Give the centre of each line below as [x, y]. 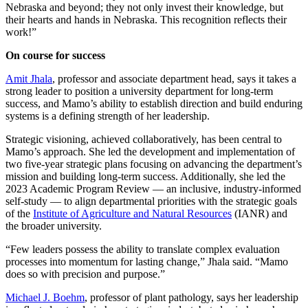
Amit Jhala [29, 78]
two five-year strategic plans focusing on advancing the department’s [154, 164]
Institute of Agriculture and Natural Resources [132, 213]
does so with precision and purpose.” [85, 274]
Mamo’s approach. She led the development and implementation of [150, 151]
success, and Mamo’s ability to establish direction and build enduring [154, 103]
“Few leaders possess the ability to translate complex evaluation [143, 249]
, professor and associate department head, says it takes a [174, 78]
